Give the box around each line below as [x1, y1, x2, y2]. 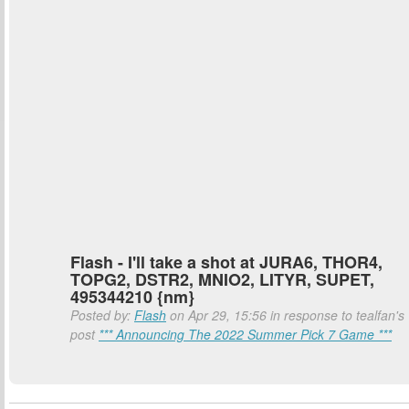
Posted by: [70, 306, 134, 324]
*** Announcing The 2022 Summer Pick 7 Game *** [99, 325, 392, 343]
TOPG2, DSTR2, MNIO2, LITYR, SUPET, [70, 267, 374, 291]
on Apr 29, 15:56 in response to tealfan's [166, 306, 404, 324]
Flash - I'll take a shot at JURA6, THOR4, [70, 250, 383, 274]
